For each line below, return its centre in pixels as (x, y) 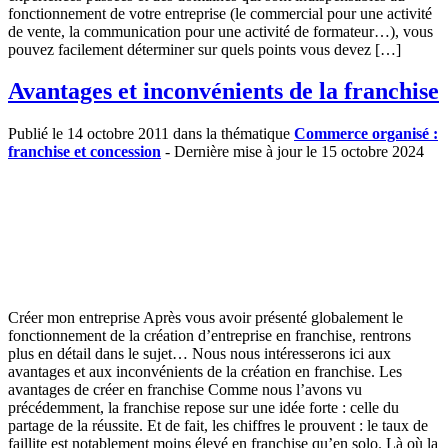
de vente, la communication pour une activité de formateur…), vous (220, 31)
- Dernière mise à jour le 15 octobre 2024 (292, 152)
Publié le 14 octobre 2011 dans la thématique (151, 134)
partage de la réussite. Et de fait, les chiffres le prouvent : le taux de (218, 426)
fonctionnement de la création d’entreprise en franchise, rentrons (209, 336)
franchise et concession (84, 152)
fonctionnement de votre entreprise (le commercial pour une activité (220, 13)
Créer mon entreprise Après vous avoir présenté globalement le (205, 318)
